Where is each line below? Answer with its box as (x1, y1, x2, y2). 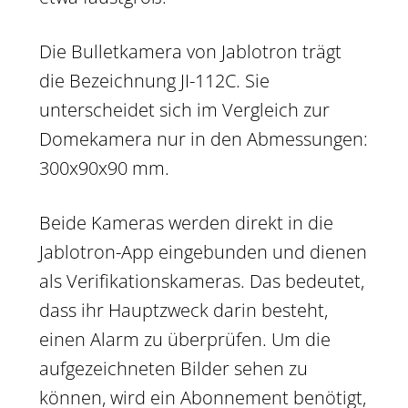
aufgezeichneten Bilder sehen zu (39, 356, 308, 382)
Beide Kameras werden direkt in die (39, 210, 333, 236)
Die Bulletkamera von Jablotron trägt (39, 39, 342, 65)
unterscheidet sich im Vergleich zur (39, 97, 330, 123)
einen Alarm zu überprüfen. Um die (39, 327, 331, 352)
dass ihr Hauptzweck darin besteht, (39, 298, 328, 323)
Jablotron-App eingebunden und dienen (39, 240, 367, 265)
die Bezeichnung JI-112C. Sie (39, 68, 270, 94)
